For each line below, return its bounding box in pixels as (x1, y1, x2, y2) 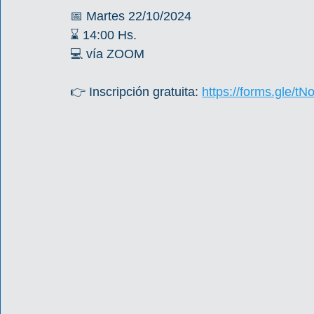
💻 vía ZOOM (70, 47, 144, 61)
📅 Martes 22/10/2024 (70, 9, 191, 23)
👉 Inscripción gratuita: (70, 85, 202, 99)
